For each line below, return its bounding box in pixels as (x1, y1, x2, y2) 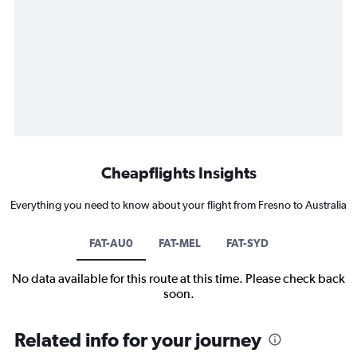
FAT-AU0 (88, 237, 133, 250)
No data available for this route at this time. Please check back (12, 271, 345, 287)
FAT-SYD (226, 237, 269, 250)
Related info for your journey (14, 328, 261, 351)
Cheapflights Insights (100, 163, 257, 182)
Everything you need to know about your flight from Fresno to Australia (10, 198, 347, 212)
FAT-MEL (158, 237, 201, 250)
